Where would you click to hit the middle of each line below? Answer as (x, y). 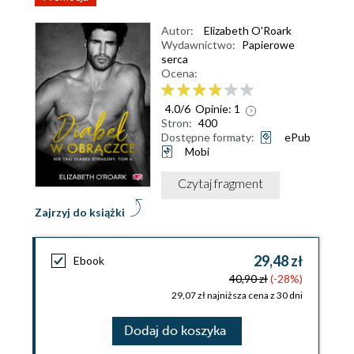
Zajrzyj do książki (80, 213)
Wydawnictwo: (198, 45)
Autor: (177, 30)
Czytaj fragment (220, 183)
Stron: (177, 122)
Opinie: (215, 108)
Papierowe (268, 45)
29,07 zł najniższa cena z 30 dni (237, 296)
